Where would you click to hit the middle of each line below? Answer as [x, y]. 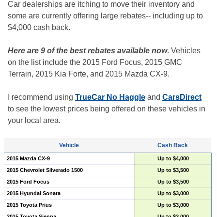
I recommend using [41, 97]
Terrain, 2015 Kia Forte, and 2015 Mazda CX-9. [89, 74]
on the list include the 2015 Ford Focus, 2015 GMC [95, 62]
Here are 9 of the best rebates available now [87, 51]
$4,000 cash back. [39, 28]
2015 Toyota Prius [29, 205]
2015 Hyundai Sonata [33, 194]
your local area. [34, 121]
